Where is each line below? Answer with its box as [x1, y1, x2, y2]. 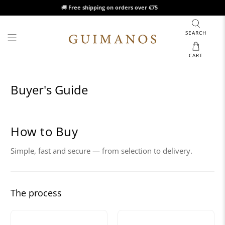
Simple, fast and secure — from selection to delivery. [11, 145, 193, 156]
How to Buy [11, 123, 78, 140]
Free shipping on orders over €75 [68, 4, 158, 12]
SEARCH [185, 29, 206, 36]
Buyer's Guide [11, 81, 88, 98]
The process [11, 186, 62, 199]
